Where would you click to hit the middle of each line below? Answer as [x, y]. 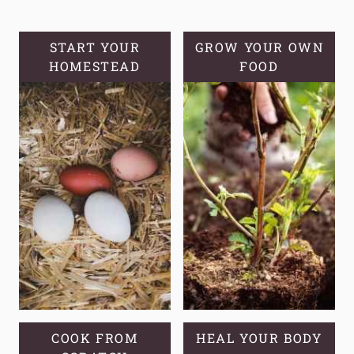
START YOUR [95, 47]
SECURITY [147, 37]
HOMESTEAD [95, 66]
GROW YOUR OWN [259, 47]
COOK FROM [95, 337]
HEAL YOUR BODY [259, 337]
